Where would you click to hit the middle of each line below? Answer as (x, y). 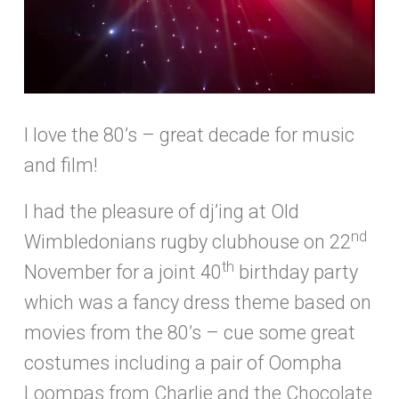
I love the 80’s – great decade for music (189, 134)
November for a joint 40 (123, 272)
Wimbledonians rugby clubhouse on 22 (187, 241)
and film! (61, 165)
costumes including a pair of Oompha (183, 362)
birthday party (296, 272)
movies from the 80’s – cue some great (190, 332)
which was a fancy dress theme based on (198, 302)
